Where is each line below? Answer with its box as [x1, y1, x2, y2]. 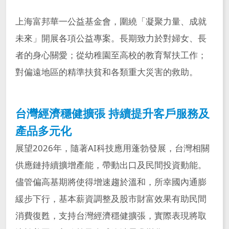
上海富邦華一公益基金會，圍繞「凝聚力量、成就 [15, 15, 207, 28]
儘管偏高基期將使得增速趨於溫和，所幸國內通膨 [15, 176, 207, 188]
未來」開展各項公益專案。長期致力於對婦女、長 [15, 32, 207, 44]
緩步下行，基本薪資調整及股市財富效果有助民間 [15, 193, 207, 205]
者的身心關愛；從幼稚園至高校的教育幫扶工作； [15, 49, 207, 61]
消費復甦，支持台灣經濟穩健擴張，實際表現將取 [15, 210, 207, 222]
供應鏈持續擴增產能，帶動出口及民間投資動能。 [15, 159, 207, 171]
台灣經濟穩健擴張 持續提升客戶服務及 [15, 106, 210, 121]
